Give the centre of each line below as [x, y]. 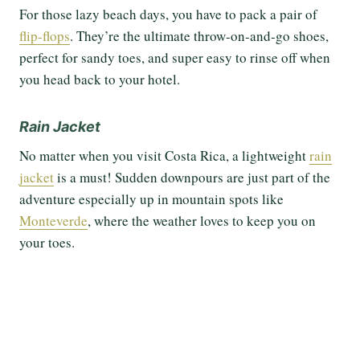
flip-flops [45, 36]
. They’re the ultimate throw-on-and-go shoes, [199, 36]
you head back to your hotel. [100, 80]
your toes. [49, 243]
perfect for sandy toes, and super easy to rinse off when [175, 58]
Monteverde [53, 221]
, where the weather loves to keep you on [202, 221]
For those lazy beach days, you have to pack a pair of [168, 14]
